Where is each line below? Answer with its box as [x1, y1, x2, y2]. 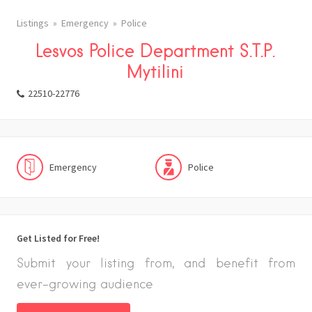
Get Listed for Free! [17, 232, 100, 244]
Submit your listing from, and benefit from [17, 256, 295, 270]
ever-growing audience [17, 276, 153, 291]
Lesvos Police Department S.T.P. [36, 40, 276, 61]
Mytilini [127, 61, 185, 81]
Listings [17, 17, 49, 29]
